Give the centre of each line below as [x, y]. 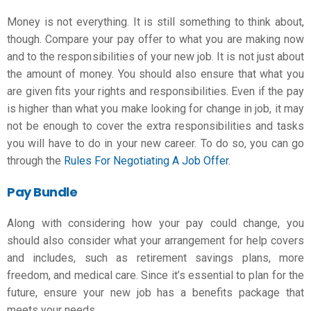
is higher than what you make [77, 109]
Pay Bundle [42, 192]
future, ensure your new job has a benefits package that [155, 293]
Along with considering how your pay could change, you [155, 223]
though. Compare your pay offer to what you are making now [155, 39]
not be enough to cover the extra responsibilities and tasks [155, 126]
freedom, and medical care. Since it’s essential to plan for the [155, 275]
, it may [287, 109]
